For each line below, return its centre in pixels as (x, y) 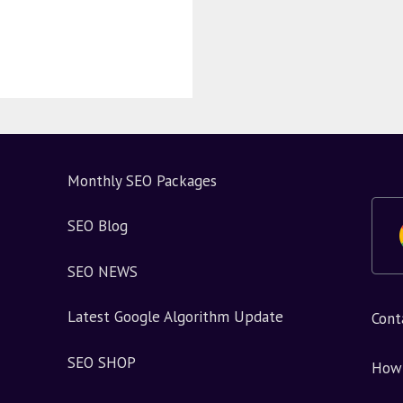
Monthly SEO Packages (142, 180)
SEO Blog (97, 226)
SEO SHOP (101, 362)
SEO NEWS (102, 271)
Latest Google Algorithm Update (175, 317)
